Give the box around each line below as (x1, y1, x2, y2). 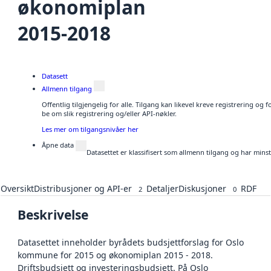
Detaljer (146, 183, 178, 194)
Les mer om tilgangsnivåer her (42, 125, 139, 134)
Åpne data (42, 140, 74, 150)
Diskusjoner (178, 183, 226, 194)
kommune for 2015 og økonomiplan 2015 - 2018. (18, 249, 213, 261)
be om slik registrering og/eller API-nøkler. (42, 109, 177, 119)
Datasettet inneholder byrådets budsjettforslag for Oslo (18, 237, 244, 249)
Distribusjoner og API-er (34, 183, 132, 194)
